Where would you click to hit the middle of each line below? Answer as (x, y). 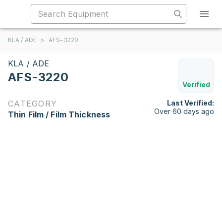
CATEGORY (32, 104)
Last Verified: (191, 103)
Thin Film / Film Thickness (59, 114)
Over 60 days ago (184, 111)
